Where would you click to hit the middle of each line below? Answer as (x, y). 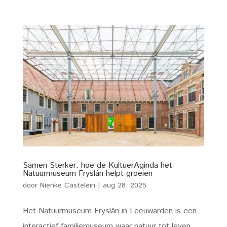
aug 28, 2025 (124, 186)
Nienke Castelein (67, 186)
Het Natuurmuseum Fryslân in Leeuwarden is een (109, 211)
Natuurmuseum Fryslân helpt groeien (87, 174)
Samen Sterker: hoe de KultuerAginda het (97, 166)
